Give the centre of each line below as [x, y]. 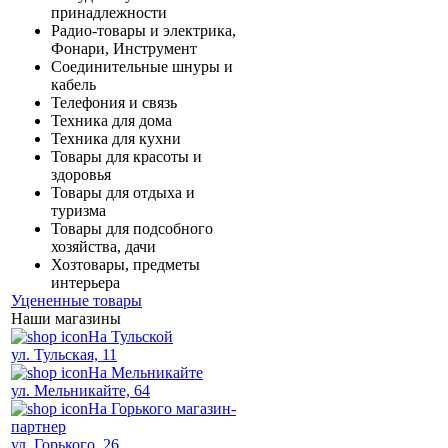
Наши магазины [66, 318]
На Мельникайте [145, 372]
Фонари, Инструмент [124, 48]
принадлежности [109, 12]
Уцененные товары [76, 300]
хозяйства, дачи [103, 246]
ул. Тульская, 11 [64, 354]
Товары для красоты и [126, 156]
